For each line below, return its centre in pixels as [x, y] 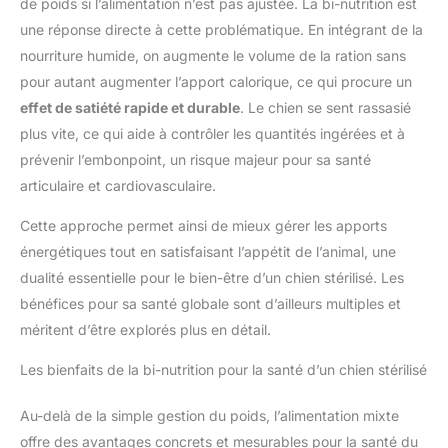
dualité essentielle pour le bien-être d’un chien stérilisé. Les [212, 278]
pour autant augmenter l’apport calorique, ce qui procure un [216, 82]
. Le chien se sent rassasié [325, 108]
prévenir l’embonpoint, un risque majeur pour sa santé [195, 160]
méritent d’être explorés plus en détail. [145, 330]
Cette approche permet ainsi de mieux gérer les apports [203, 226]
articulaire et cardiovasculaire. [118, 186]
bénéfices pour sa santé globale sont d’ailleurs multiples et [210, 304]
